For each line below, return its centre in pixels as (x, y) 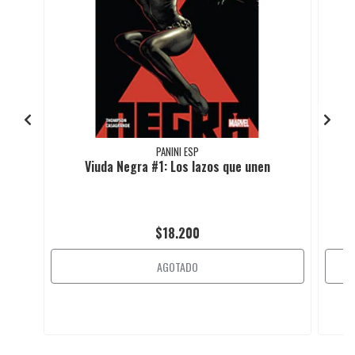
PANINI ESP (177, 152)
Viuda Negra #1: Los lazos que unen (177, 166)
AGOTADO (177, 267)
